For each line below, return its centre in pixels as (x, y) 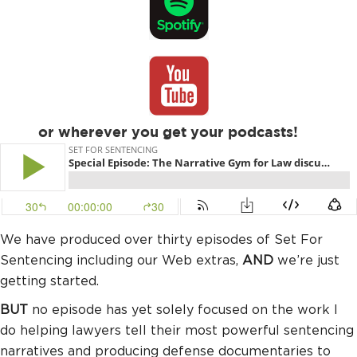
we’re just (308, 260)
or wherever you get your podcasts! (168, 133)
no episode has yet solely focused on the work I (183, 310)
